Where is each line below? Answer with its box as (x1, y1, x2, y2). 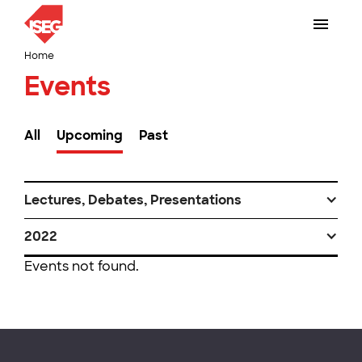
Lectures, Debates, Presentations (24, 192, 242, 208)
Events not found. (24, 258, 139, 275)
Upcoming (57, 127, 123, 144)
